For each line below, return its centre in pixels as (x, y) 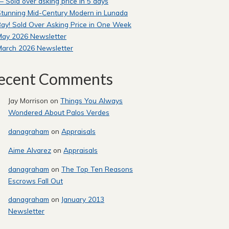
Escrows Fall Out (36, 180)
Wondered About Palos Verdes (59, 112)
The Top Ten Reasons (97, 169)
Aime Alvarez (30, 150)
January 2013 (83, 199)
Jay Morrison (28, 101)
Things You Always (91, 101)
